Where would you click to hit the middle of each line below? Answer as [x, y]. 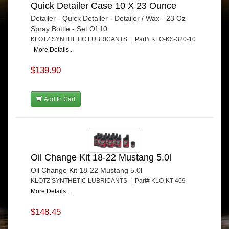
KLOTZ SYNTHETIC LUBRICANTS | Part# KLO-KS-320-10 [113, 40]
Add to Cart [59, 99]
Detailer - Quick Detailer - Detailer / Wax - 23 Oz [108, 19]
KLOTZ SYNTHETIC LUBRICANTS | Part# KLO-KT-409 [110, 181]
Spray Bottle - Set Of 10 [69, 29]
